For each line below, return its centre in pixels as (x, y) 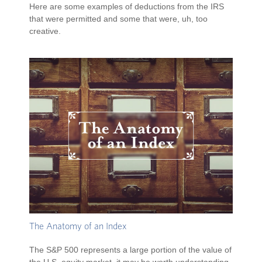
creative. (45, 31)
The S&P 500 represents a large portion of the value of (130, 250)
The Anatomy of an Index (78, 227)
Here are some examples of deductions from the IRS (127, 6)
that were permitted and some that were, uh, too (118, 18)
